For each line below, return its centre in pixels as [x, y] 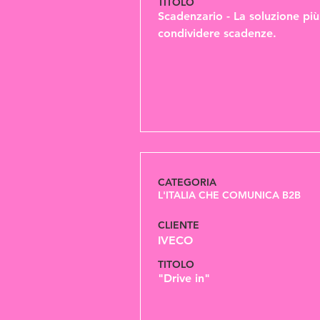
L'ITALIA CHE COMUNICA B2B [229, 195]
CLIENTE [179, 225]
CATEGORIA [187, 182]
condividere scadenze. [217, 33]
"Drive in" [184, 278]
